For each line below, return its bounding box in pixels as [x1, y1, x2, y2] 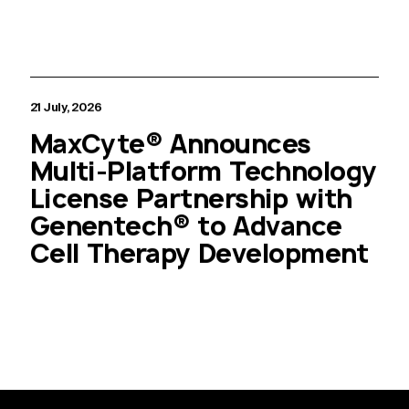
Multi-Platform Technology [29, 152, 377, 189]
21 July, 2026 [29, 100, 102, 115]
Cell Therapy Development [29, 235, 369, 271]
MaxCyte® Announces [29, 125, 311, 162]
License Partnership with [29, 180, 352, 216]
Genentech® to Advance [29, 207, 342, 244]
